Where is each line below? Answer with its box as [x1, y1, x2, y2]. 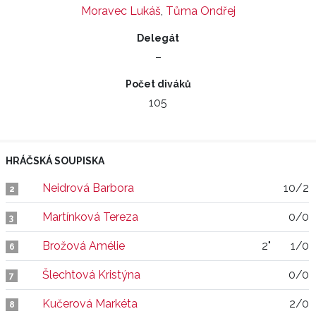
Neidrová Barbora [42, 181, 134, 195]
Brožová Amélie [42, 239, 125, 253]
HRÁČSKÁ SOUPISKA [6, 155, 104, 166]
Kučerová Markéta [42, 297, 138, 310]
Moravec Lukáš [80, 4, 161, 18]
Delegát [137, 32, 179, 44]
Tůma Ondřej [165, 4, 236, 18]
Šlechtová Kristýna [42, 268, 140, 281]
